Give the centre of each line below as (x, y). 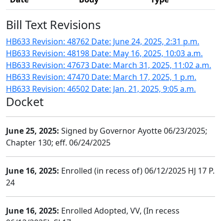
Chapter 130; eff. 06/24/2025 (58, 143)
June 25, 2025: (33, 131)
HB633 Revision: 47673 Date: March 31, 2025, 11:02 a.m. (109, 65)
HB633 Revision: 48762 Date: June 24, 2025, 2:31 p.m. (103, 41)
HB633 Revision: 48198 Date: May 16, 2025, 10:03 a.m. (104, 53)
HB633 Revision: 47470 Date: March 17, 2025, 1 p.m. (101, 77)
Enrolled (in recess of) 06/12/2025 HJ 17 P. (137, 171)
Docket (25, 102)
